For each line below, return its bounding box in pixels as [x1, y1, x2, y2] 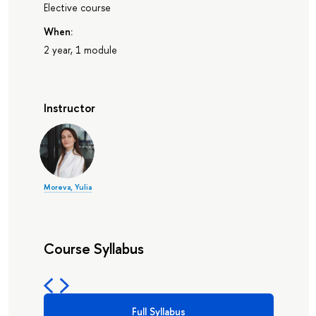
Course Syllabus [43, 238, 144, 259]
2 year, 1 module [43, 43, 117, 57]
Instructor [43, 100, 95, 116]
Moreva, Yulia [43, 182, 92, 193]
